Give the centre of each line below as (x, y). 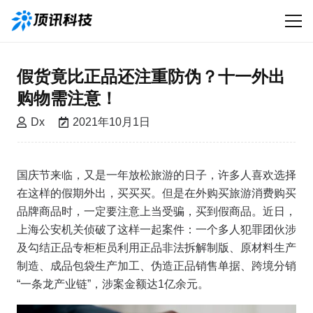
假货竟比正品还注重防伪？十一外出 (151, 77)
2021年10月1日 (111, 122)
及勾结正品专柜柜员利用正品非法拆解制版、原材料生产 (156, 248)
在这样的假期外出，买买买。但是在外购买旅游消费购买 (156, 193)
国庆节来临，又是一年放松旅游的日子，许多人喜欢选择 (156, 175)
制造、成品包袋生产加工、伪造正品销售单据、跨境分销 (156, 266)
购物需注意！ (67, 98)
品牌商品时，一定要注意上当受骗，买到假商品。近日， (156, 211)
